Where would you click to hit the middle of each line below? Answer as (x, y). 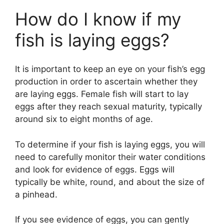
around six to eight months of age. (84, 119)
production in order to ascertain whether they (106, 82)
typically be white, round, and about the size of (110, 182)
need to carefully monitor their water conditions (110, 157)
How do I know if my (98, 19)
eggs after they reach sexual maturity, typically (108, 107)
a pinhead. (36, 194)
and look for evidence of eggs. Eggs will (95, 169)
